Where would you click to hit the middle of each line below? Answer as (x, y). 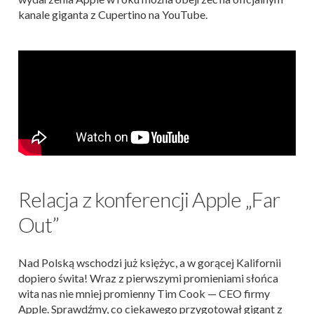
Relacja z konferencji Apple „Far (149, 199)
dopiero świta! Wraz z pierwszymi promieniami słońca (148, 278)
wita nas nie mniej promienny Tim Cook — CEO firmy (144, 293)
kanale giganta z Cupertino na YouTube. (114, 14)
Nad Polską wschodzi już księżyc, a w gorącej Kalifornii (150, 262)
